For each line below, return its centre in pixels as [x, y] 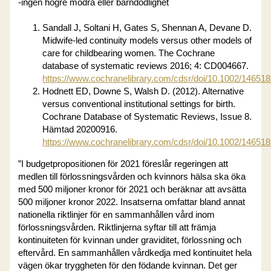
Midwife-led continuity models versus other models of [147, 40]
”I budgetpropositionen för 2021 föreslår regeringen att [123, 164]
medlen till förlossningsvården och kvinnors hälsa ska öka [132, 176]
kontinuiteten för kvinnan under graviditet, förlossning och [130, 240]
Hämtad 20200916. [80, 129]
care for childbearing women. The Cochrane [129, 53]
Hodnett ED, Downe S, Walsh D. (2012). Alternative [143, 91]
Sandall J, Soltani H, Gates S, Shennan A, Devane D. [147, 28]
